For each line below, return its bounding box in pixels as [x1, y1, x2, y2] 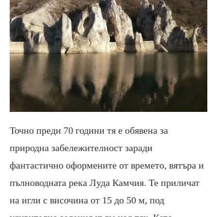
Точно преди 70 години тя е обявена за [10, 124, 168, 136]
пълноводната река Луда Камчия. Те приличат [10, 177, 200, 188]
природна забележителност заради [10, 142, 153, 153]
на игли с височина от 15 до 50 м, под [10, 194, 164, 205]
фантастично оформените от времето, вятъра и [10, 159, 204, 170]
